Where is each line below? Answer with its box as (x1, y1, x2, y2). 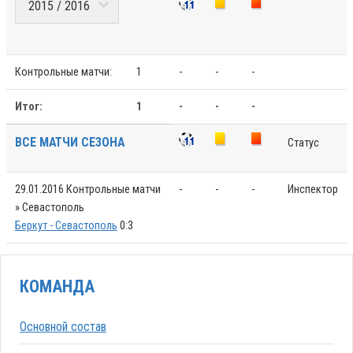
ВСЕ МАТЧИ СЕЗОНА (14, 134, 124, 150)
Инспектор (287, 182, 338, 196)
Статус (287, 136, 319, 150)
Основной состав (20, 318, 106, 334)
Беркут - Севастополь (14, 218, 117, 232)
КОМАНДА (20, 277, 95, 297)
